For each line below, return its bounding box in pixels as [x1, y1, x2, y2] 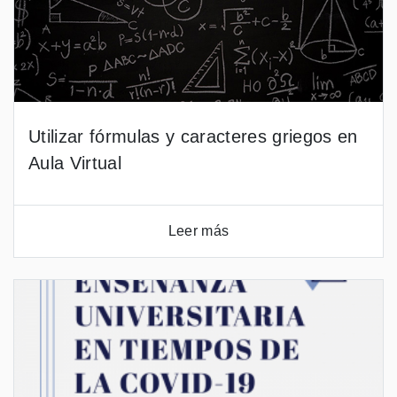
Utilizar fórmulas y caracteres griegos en [28, 127, 358, 146]
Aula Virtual [28, 153, 121, 173]
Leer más [167, 223, 230, 238]
